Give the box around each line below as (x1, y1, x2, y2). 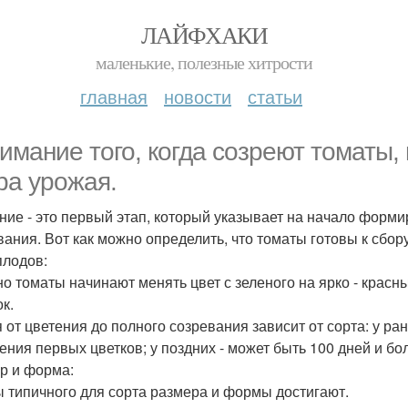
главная (80, 83, 148, 109)
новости (164, 83, 231, 109)
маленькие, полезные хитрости (96, 50, 312, 75)
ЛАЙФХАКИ (140, 19, 268, 50)
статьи (248, 83, 302, 109)
